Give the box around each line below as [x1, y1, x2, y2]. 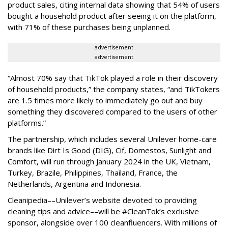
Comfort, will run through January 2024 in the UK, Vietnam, [8, 156, 211, 167]
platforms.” [8, 118, 46, 128]
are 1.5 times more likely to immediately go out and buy [8, 95, 203, 106]
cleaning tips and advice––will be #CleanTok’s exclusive [8, 206, 199, 217]
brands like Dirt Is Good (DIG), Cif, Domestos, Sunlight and [8, 145, 211, 156]
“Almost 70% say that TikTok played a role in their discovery [8, 73, 218, 83]
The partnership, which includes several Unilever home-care [8, 134, 217, 145]
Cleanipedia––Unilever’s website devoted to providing [8, 195, 197, 206]
